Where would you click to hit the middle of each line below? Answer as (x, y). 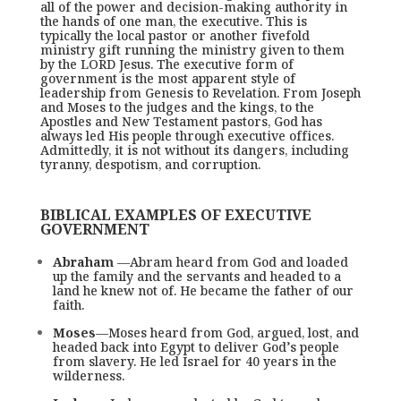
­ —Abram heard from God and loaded (230, 262)
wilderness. (88, 375)
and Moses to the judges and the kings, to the (177, 107)
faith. (68, 305)
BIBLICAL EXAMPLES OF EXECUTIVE (175, 215)
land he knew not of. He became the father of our (203, 290)
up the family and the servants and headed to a (196, 276)
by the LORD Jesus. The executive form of (166, 64)
